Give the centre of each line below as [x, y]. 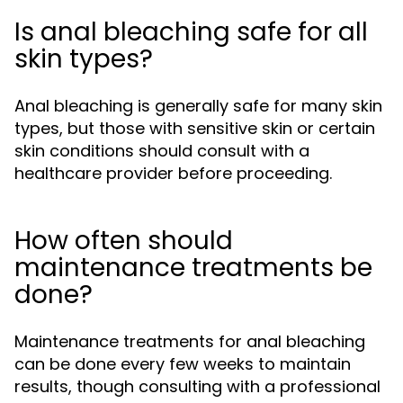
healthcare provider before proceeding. [173, 173]
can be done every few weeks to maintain [183, 364]
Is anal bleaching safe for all [191, 32]
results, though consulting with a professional [197, 386]
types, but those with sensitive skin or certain [195, 128]
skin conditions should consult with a [162, 151]
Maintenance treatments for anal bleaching [190, 341]
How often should [124, 241]
